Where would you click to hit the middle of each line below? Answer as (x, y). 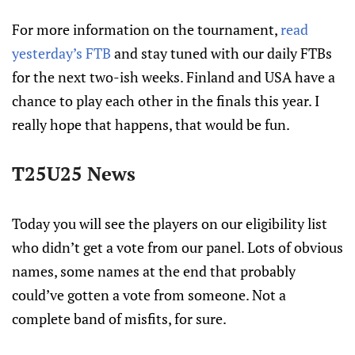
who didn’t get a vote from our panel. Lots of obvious (177, 247)
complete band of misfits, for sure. (119, 319)
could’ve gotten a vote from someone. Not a (149, 295)
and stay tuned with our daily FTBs (221, 53)
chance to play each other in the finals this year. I (166, 101)
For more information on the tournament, (146, 29)
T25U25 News (74, 174)
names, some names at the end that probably (154, 271)
